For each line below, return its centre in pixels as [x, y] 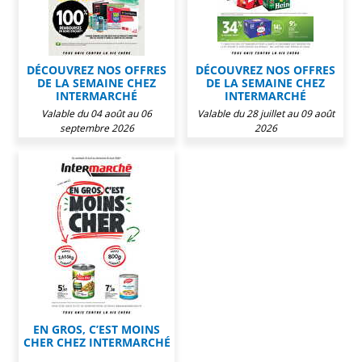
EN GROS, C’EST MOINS [97, 329]
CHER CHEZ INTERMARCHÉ [97, 342]
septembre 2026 [97, 128]
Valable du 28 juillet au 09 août [265, 113]
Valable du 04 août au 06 [97, 113]
